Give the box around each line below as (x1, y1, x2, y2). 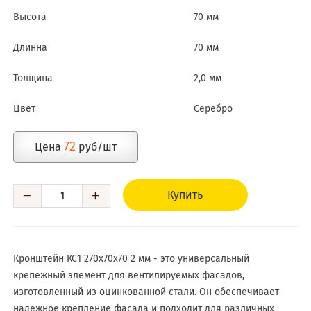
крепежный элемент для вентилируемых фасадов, (12, 271, 244, 280)
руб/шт (75, 142, 117, 153)
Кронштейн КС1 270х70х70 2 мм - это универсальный (12, 254, 249, 264)
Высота (12, 12, 47, 22)
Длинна (12, 43, 47, 53)
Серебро (194, 104, 233, 114)
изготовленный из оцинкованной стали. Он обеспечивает (12, 287, 279, 297)
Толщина (12, 74, 53, 83)
